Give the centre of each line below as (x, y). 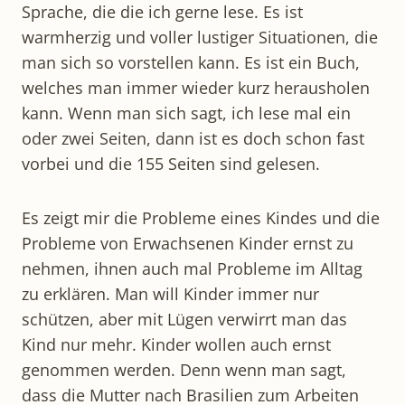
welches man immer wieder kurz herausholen (196, 87)
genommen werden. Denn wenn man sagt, (184, 369)
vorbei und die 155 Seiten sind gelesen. (171, 163)
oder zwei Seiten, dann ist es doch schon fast (193, 138)
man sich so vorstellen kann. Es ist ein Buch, (191, 62)
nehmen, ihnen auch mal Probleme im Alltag (192, 268)
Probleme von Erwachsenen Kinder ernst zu (188, 243)
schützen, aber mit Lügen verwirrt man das (184, 319)
